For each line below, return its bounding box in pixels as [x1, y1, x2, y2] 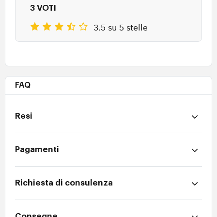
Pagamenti [15, 145, 59, 154]
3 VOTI [30, 4, 56, 13]
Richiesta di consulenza [15, 179, 113, 187]
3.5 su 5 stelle [93, 21, 148, 32]
